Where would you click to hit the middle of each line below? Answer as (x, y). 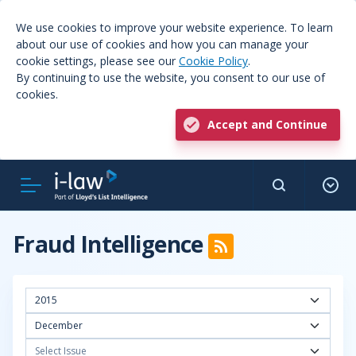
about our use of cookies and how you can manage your (162, 44)
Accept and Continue (267, 124)
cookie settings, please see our (97, 61)
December (59, 325)
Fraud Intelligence (111, 244)
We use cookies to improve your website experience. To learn (174, 27)
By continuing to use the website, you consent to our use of (170, 77)
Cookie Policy (213, 61)
